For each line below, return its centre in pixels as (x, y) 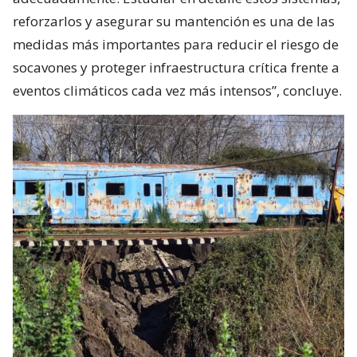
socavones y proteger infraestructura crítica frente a (176, 68)
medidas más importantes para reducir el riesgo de (176, 45)
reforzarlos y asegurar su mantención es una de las (174, 22)
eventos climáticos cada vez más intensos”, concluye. (177, 91)
